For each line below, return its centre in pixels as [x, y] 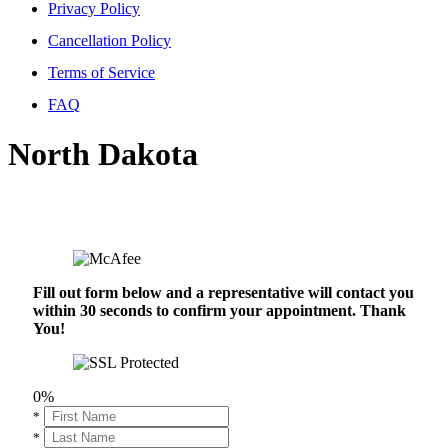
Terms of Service [101, 73]
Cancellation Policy [109, 41]
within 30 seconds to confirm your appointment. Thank [219, 311]
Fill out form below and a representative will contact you [223, 293]
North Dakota [103, 153]
